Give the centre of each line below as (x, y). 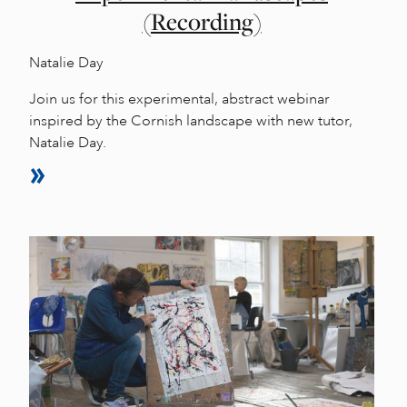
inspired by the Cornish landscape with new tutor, (191, 120)
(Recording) (202, 21)
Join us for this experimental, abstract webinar (179, 99)
